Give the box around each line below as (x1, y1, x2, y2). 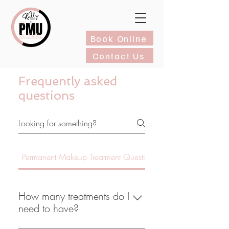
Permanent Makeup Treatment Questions (22, 151, 157, 163)
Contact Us (93, 50, 145, 61)
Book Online (90, 32, 147, 44)
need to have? (18, 201, 79, 215)
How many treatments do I (18, 189, 129, 203)
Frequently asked (18, 74, 117, 88)
